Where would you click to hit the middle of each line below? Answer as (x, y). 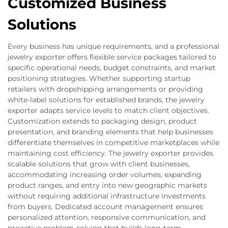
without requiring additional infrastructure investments (107, 196)
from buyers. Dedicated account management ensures (105, 207)
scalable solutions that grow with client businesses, (99, 164)
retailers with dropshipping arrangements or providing (105, 89)
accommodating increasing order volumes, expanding (105, 175)
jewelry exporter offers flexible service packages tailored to (112, 57)
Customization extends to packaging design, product (102, 121)
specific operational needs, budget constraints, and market (112, 68)
